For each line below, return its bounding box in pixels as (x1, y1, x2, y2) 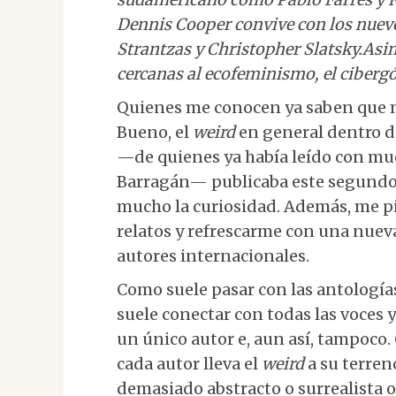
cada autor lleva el (117, 354, 262, 374)
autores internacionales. (117, 246, 309, 266)
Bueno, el (117, 122, 193, 142)
